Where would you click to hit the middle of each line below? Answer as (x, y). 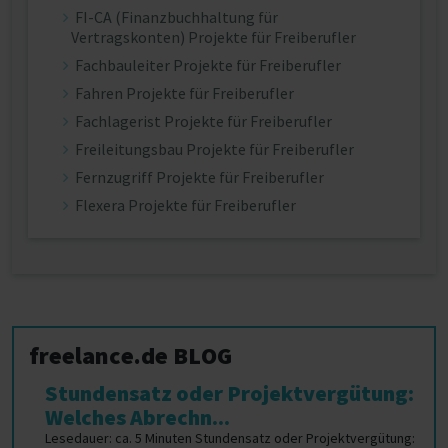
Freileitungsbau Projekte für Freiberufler (214, 149)
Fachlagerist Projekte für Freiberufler (203, 121)
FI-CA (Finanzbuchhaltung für (176, 17)
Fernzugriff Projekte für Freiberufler (199, 177)
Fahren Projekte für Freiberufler (184, 93)
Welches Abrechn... (137, 417)
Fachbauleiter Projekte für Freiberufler (208, 65)
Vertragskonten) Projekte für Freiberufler (213, 37)
